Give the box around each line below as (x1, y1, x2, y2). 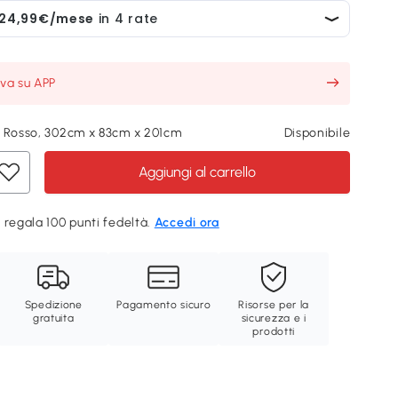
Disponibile (283, 125, 351, 140)
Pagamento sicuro (116, 298, 211, 311)
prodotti (252, 325, 296, 338)
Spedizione (24, 298, 83, 311)
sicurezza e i (241, 312, 306, 324)
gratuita (32, 312, 75, 324)
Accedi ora (154, 215, 219, 230)
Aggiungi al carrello (139, 163, 257, 180)
